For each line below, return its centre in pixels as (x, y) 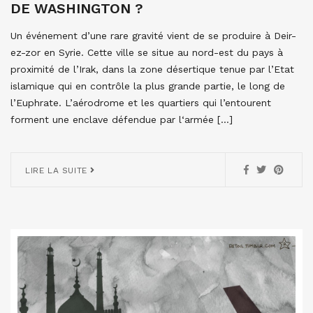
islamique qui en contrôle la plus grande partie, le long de (148, 86)
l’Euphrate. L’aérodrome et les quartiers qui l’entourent (141, 102)
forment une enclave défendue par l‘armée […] (122, 119)
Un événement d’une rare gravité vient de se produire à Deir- (153, 35)
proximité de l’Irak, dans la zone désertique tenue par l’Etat (152, 69)
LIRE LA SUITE (58, 170)
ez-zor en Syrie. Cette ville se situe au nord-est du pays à (147, 52)
